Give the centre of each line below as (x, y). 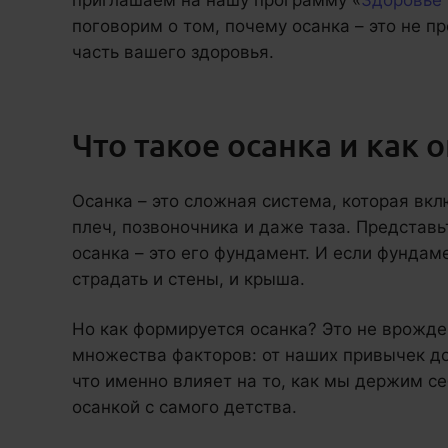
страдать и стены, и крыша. (188, 278)
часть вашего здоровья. (173, 51)
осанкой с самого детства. (184, 406)
